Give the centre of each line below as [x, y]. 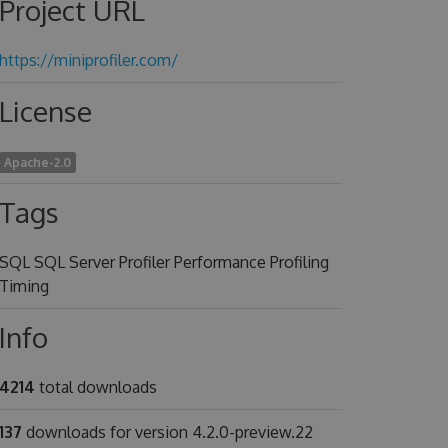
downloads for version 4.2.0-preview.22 [167, 432]
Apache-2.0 [37, 162]
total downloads [95, 387]
